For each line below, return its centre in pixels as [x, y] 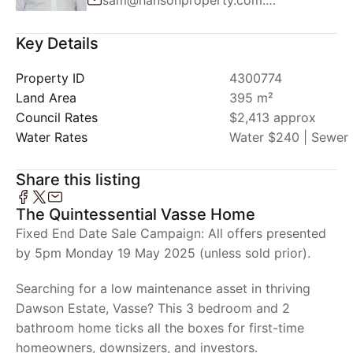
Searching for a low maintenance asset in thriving [163, 288]
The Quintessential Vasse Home [136, 214]
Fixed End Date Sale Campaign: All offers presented [171, 233]
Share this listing [78, 180]
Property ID [50, 78]
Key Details [57, 43]
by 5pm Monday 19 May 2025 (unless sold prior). [163, 253]
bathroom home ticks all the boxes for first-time [160, 328]
